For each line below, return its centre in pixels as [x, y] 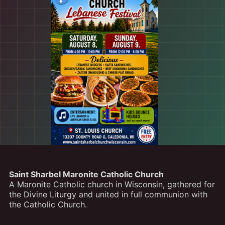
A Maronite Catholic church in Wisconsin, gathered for [112, 184]
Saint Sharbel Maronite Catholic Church [86, 174]
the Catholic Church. [48, 204]
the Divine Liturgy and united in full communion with [108, 194]
